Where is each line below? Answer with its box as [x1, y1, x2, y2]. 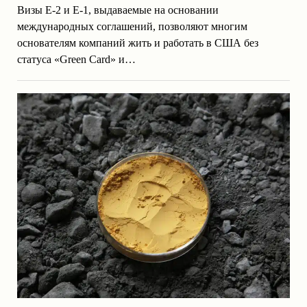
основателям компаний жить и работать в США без [16, 37, 258, 49]
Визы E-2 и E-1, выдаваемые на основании [16, 4, 219, 16]
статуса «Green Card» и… [16, 53, 136, 66]
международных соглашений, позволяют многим [16, 21, 247, 33]
